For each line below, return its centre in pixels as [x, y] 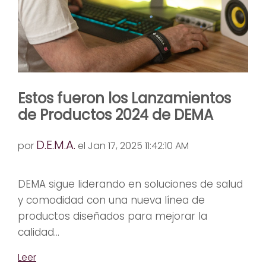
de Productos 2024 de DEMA [115, 115]
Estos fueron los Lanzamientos [124, 99]
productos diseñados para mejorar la [113, 216]
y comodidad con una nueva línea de [111, 200]
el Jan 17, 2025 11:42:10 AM [132, 146]
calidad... [39, 232]
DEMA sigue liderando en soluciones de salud [130, 184]
